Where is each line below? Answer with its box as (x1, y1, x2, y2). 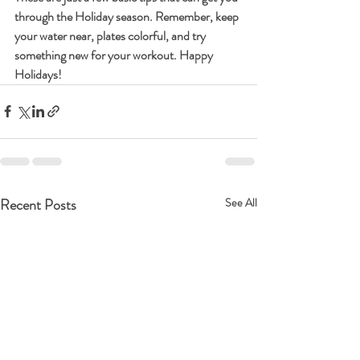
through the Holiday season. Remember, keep (14, 6, 241, 26)
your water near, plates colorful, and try (14, 26, 208, 45)
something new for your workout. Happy (14, 45, 215, 64)
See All (225, 194, 257, 211)
